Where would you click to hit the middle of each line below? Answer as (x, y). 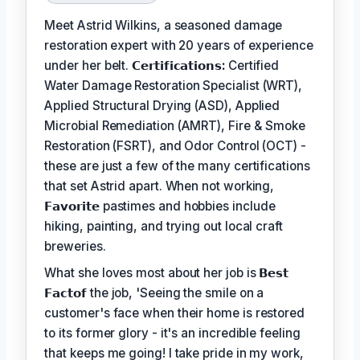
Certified (254, 65)
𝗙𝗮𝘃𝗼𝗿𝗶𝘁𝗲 (74, 206)
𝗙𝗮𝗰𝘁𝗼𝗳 (67, 292)
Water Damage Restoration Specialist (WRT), (174, 85)
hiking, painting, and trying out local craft (164, 226)
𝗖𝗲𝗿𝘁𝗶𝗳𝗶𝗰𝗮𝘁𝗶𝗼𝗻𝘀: (180, 65)
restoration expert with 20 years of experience (179, 45)
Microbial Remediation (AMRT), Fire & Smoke (175, 125)
